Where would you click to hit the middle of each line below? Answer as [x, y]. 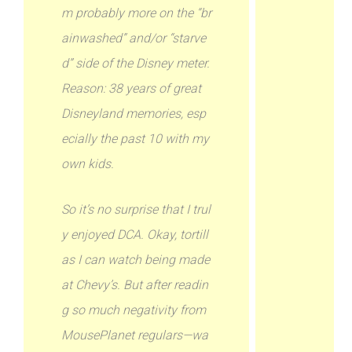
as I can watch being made [136, 260]
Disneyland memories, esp [134, 114]
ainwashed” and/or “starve [134, 38]
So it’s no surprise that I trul [136, 209]
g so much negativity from [134, 310]
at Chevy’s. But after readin [135, 285]
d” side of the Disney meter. [136, 63]
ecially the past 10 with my [136, 139]
